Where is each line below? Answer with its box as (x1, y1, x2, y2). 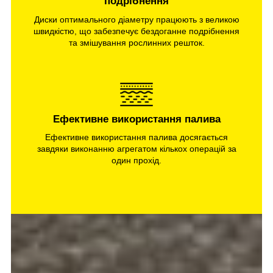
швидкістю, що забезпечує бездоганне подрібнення (34, 26, 239, 36)
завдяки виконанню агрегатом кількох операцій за (37, 144, 236, 154)
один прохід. (112, 155, 161, 166)
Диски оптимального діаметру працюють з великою (34, 14, 239, 24)
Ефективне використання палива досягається (45, 132, 228, 143)
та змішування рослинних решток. (68, 37, 205, 48)
